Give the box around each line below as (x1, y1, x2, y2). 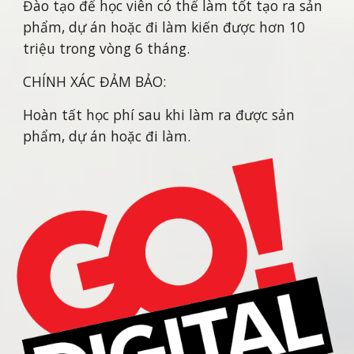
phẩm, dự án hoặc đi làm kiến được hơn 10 (23, 17, 306, 36)
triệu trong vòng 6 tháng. (23, 39, 190, 58)
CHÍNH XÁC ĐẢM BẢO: (23, 72, 167, 91)
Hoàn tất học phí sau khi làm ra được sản (23, 105, 296, 124)
